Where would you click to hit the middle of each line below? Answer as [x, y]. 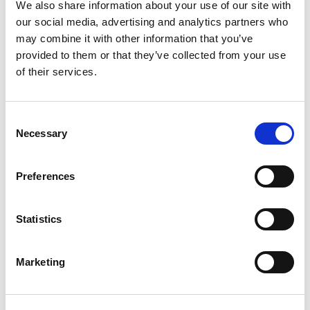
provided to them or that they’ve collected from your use [151, 55]
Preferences [46, 176]
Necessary [42, 133]
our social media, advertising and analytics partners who [152, 22]
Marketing [40, 262]
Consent [24, 119]
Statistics [39, 219]
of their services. [56, 72]
